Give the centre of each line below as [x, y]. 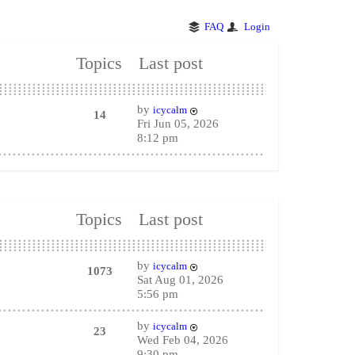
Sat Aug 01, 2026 [180, 280]
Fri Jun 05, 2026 [177, 124]
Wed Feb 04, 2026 [182, 340]
